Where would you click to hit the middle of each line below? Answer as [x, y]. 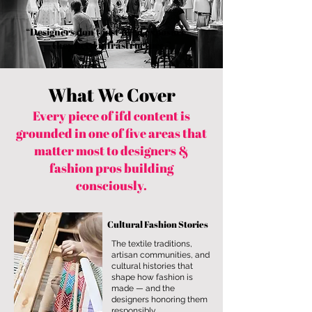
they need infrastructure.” [111, 45]
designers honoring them [159, 299]
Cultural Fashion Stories [158, 224]
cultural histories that [152, 266]
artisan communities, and [161, 255]
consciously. [111, 185]
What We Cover [111, 95]
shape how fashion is [152, 277]
